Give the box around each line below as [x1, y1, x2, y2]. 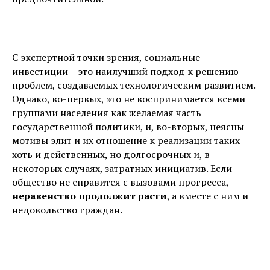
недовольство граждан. [12, 203, 122, 216]
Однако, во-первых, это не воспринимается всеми [12, 92, 245, 105]
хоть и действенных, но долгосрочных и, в [12, 148, 210, 161]
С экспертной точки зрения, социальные [12, 51, 200, 64]
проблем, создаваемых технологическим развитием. [12, 78, 255, 92]
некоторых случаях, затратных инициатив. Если [12, 162, 232, 175]
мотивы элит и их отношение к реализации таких [12, 134, 240, 147]
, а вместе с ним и [167, 189, 248, 202]
